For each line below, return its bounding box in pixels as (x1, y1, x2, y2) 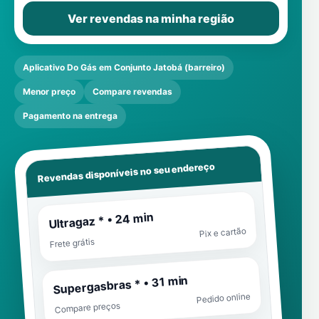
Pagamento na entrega (23, 110, 117, 121)
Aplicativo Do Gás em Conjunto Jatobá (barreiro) (23, 62, 225, 73)
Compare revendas (93, 86, 172, 97)
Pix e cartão (199, 225, 246, 240)
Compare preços (53, 300, 120, 315)
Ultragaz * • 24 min (48, 209, 155, 231)
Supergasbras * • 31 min (52, 273, 189, 297)
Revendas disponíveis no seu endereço (37, 160, 216, 184)
